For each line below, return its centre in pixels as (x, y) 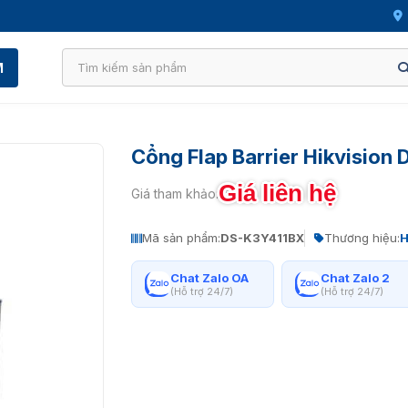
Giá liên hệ (277, 193)
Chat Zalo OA (209, 278)
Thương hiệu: (362, 238)
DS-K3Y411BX (262, 238)
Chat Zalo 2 (355, 278)
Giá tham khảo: (175, 194)
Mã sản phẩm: (181, 238)
